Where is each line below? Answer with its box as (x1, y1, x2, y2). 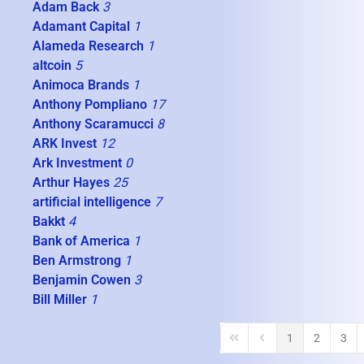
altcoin (32, 58, 71, 74)
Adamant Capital (32, 19, 130, 35)
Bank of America (32, 233, 130, 249)
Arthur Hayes (32, 175, 110, 191)
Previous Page (254, 338, 327, 352)
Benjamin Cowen (32, 272, 131, 288)
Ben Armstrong (32, 253, 121, 269)
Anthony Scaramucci (32, 116, 154, 132)
